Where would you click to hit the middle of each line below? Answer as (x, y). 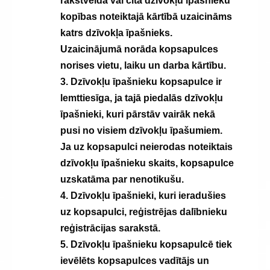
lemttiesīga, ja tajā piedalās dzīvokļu (142, 98)
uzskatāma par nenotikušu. (122, 179)
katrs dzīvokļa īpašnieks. (116, 33)
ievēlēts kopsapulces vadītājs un (135, 261)
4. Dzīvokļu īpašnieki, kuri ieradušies (143, 196)
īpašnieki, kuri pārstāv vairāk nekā (138, 114)
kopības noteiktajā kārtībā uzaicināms (146, 17)
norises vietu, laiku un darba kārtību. (143, 65)
